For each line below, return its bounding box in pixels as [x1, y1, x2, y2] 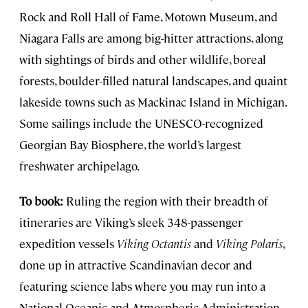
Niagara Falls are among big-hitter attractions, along [19, 30, 283, 46]
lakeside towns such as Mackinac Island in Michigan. [19, 94, 286, 110]
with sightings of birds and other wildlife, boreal [19, 52, 266, 67]
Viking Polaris [216, 236, 283, 252]
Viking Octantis [117, 236, 191, 252]
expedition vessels [19, 236, 117, 252]
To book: [19, 193, 63, 209]
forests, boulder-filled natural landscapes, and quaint [19, 73, 287, 89]
